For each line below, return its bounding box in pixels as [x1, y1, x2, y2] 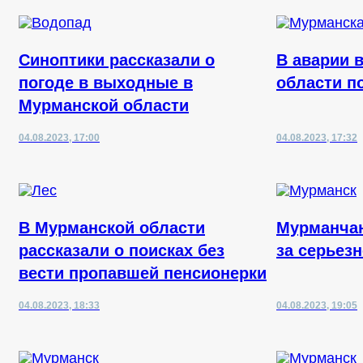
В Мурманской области [19, 219, 205, 237]
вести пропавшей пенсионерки [19, 264, 267, 282]
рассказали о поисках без [19, 241, 224, 259]
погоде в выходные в [19, 74, 193, 92]
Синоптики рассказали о [19, 51, 215, 69]
